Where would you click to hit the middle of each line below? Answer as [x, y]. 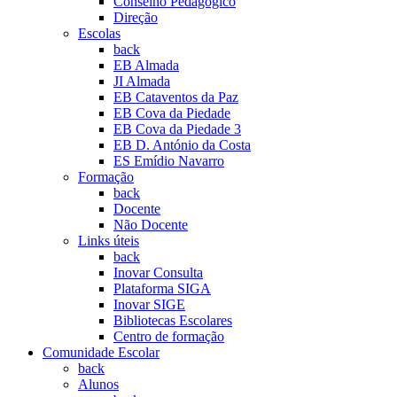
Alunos [98, 384]
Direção [136, 17]
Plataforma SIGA [162, 288]
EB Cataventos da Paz [176, 97]
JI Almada [142, 81]
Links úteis [109, 241]
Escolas [99, 33]
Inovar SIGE [149, 304]
